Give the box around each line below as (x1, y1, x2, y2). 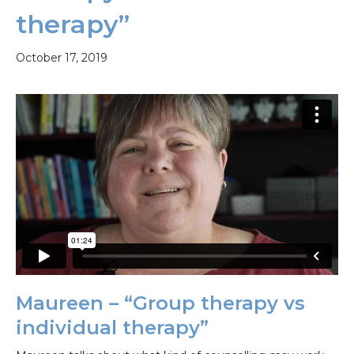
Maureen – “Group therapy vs (16, 291, 305, 314)
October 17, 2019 (16, 51, 107, 66)
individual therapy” (16, 315, 209, 339)
